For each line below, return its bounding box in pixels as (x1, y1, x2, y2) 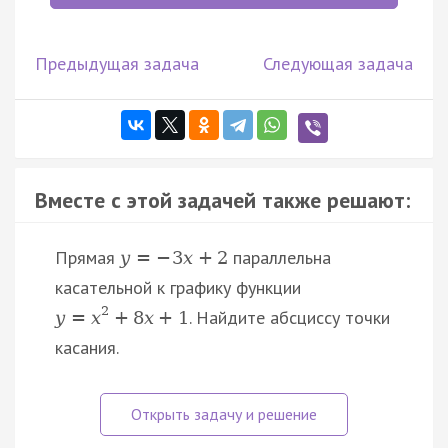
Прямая (55, 245, 120, 269)
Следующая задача (263, 51, 413, 75)
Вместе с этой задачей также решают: (35, 185, 410, 214)
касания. (55, 335, 119, 359)
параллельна (228, 245, 332, 269)
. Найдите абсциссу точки (188, 305, 390, 329)
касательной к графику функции (55, 275, 301, 299)
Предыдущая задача (35, 51, 199, 75)
